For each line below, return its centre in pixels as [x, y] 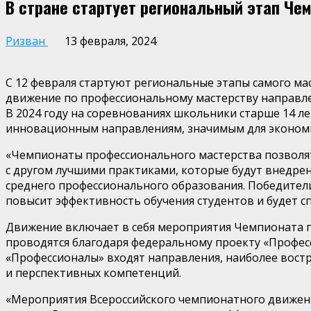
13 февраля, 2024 [109, 41]
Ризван [27, 41]
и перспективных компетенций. [93, 272]
